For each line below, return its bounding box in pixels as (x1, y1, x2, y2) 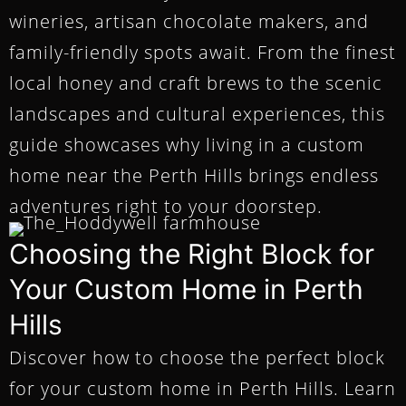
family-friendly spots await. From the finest (9, 40, 396, 65)
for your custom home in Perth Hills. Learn (9, 376, 396, 401)
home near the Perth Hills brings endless (9, 163, 379, 188)
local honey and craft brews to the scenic (9, 71, 382, 96)
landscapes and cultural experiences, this (9, 101, 385, 127)
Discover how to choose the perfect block (9, 345, 385, 371)
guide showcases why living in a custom (9, 132, 364, 158)
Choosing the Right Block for (9, 237, 374, 271)
